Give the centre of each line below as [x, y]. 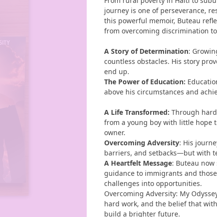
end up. [117, 71]
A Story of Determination [147, 51]
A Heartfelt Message [138, 163]
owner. [115, 132]
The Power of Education [144, 81]
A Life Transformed [136, 112]
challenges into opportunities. [153, 183]
